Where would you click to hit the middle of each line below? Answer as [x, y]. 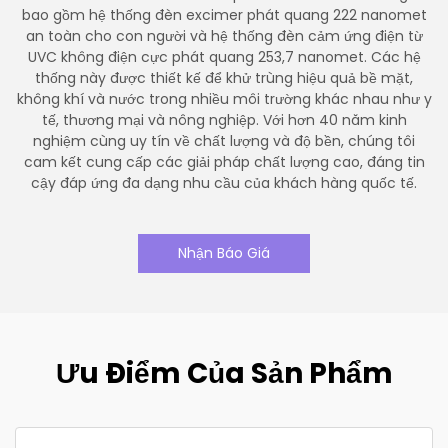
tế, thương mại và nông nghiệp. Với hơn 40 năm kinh [224, 120]
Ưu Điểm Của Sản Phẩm [224, 373]
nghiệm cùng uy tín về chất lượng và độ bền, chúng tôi [224, 141]
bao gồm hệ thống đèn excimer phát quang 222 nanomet [224, 15]
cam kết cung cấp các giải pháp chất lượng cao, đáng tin [224, 162]
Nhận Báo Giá [224, 253]
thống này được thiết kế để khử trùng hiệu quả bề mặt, [224, 78]
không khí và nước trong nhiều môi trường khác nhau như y [224, 99]
